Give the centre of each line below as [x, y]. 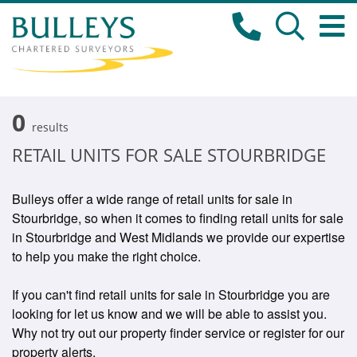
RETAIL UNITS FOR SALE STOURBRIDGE [169, 155]
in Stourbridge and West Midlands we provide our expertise [178, 237]
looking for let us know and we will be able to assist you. [169, 314]
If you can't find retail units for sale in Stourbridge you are [171, 294]
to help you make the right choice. [106, 256]
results [50, 127]
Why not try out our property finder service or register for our [178, 333]
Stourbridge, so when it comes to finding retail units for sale [178, 218]
